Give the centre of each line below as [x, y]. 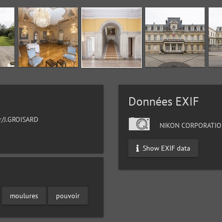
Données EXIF [164, 102]
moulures [24, 195]
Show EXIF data [166, 148]
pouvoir [68, 195]
